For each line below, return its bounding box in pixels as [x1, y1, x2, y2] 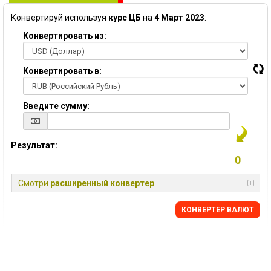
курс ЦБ [108, 13, 141, 22]
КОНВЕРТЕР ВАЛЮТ [181, 206, 254, 214]
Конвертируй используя [11, 13, 108, 22]
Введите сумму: [23, 101, 90, 111]
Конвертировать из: [23, 31, 106, 41]
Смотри [18, 178, 50, 188]
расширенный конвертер [50, 178, 154, 188]
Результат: [11, 140, 57, 150]
